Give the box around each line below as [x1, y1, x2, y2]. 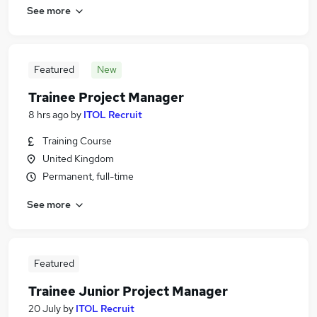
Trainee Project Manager [28, 89, 184, 105]
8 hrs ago [28, 108, 69, 121]
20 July [28, 302, 61, 315]
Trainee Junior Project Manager [28, 283, 228, 299]
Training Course [42, 134, 112, 147]
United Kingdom [42, 152, 114, 165]
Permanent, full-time [42, 170, 134, 183]
